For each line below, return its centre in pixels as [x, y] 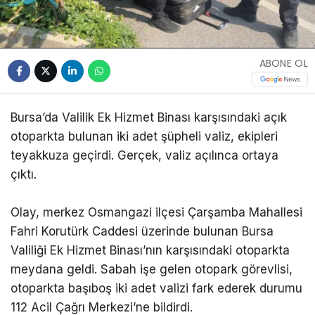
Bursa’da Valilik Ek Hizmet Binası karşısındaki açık [149, 118]
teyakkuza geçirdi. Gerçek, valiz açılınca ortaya [144, 156]
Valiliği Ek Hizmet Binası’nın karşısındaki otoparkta [150, 251]
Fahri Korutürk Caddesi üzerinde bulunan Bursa [142, 232]
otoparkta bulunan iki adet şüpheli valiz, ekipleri [144, 137]
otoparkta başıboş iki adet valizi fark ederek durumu [156, 289]
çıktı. [24, 175]
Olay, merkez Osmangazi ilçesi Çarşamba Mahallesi [156, 213]
